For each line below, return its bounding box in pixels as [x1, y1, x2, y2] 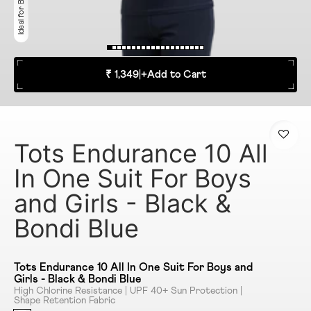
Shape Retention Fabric [14, 296, 115, 306]
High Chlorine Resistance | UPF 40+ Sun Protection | [14, 286, 242, 296]
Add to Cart [146, 69, 206, 81]
